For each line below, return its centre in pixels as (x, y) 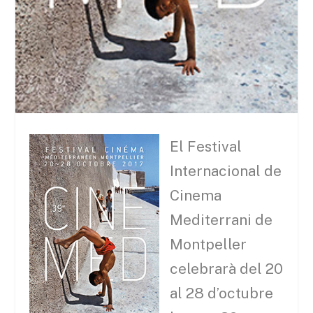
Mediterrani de (221, 219)
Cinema (196, 195)
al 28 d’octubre (222, 293)
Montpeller (209, 244)
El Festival (206, 146)
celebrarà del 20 (227, 268)
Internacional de (226, 170)
